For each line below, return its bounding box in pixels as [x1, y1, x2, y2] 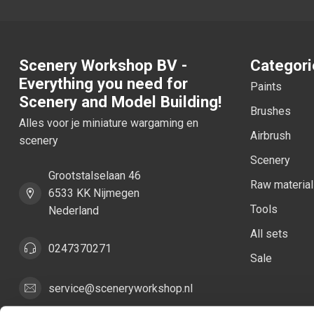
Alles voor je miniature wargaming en [19, 116, 198, 130]
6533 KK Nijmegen [48, 186, 139, 200]
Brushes [250, 104, 291, 118]
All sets [250, 227, 288, 241]
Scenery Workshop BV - [19, 56, 187, 75]
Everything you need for [19, 74, 188, 93]
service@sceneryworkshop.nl [48, 281, 193, 295]
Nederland [48, 204, 99, 218]
